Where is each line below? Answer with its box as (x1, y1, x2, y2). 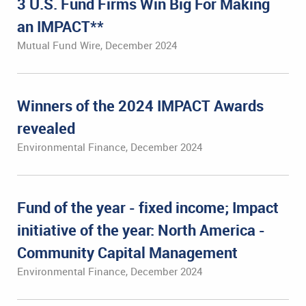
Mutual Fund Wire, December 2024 (17, 38, 177, 52)
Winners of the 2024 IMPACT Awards (17, 96, 264, 115)
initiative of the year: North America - (17, 220, 265, 240)
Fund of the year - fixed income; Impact (17, 197, 279, 217)
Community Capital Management (17, 242, 238, 262)
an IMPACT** (17, 16, 104, 36)
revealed (17, 118, 75, 138)
